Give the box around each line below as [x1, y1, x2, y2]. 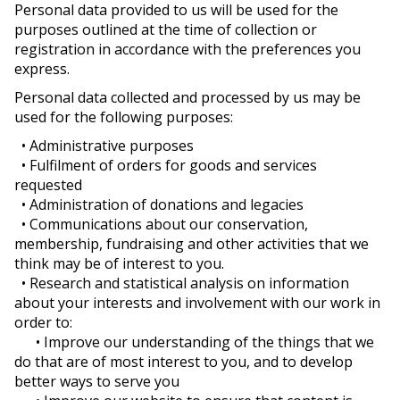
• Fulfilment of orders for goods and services [14, 155, 317, 175]
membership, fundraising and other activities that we [14, 234, 369, 254]
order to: [14, 312, 72, 332]
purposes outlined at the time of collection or [14, 20, 317, 39]
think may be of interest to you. [14, 254, 224, 273]
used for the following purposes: [14, 107, 233, 127]
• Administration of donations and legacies [14, 195, 304, 214]
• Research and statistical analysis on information [14, 273, 349, 293]
